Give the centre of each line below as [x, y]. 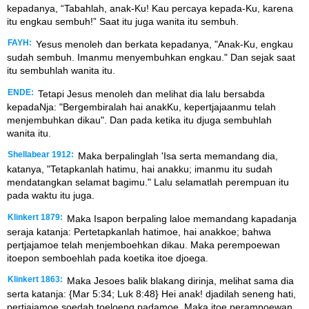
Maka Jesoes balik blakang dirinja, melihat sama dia [179, 280]
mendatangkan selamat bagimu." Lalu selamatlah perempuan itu [148, 182]
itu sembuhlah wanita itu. [61, 71]
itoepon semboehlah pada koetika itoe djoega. [108, 258]
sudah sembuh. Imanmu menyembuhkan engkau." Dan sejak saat [151, 58]
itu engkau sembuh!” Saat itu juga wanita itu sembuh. [123, 22]
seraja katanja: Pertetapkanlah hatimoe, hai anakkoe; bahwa [139, 231]
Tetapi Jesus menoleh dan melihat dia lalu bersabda [150, 93]
